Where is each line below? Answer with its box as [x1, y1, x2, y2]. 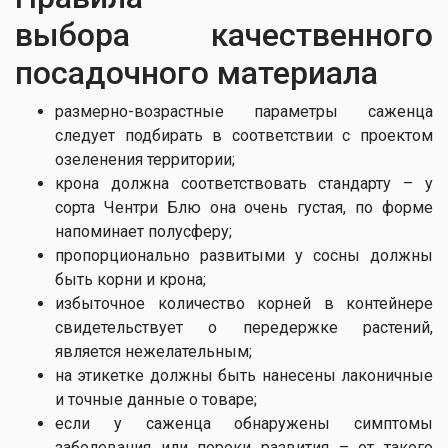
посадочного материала [15, 54, 378, 92]
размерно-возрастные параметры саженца [55, 102, 433, 121]
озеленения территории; [55, 150, 235, 169]
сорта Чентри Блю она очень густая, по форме [55, 198, 433, 217]
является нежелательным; [55, 342, 252, 361]
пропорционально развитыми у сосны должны [55, 246, 433, 265]
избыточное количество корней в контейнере [55, 294, 433, 313]
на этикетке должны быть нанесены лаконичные [55, 366, 433, 385]
